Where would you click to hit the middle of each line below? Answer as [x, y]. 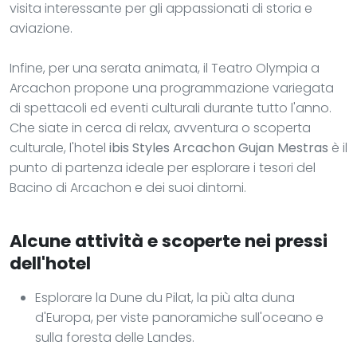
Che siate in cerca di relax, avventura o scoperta [160, 127]
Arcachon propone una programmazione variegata [172, 88]
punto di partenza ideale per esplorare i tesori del [163, 167]
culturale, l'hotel [59, 147]
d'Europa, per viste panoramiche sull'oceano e [179, 317]
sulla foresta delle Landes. [115, 337]
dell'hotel [50, 263]
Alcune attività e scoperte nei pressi [169, 241]
